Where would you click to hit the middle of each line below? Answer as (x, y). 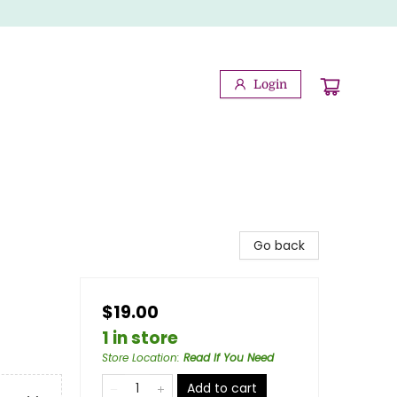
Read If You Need (229, 358)
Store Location (140, 358)
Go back (279, 245)
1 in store (140, 338)
